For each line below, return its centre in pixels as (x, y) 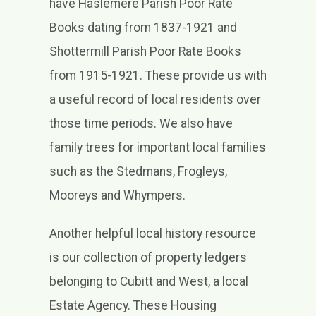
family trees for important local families (157, 148)
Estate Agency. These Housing (133, 306)
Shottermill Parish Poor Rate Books (145, 52)
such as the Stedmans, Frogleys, (138, 172)
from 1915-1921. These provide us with (158, 76)
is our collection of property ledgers (148, 258)
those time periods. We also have (141, 124)
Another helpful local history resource (152, 234)
